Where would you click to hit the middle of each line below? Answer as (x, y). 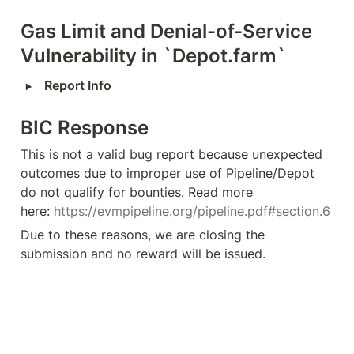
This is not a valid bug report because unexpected (171, 154)
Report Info (78, 85)
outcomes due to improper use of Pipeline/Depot (168, 173)
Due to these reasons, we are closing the (143, 235)
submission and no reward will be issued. (143, 254)
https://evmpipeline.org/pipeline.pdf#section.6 (192, 211)
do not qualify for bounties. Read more (137, 192)
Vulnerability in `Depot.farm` (153, 56)
